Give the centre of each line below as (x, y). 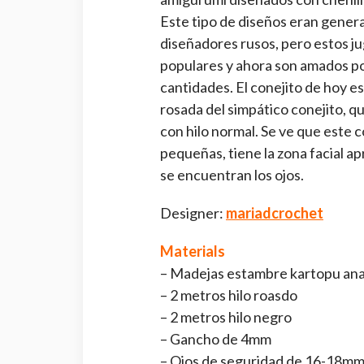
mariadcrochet (275, 212)
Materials (193, 251)
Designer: (193, 212)
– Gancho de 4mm (216, 338)
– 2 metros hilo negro (226, 316)
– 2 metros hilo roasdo (229, 295)
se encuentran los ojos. (232, 174)
